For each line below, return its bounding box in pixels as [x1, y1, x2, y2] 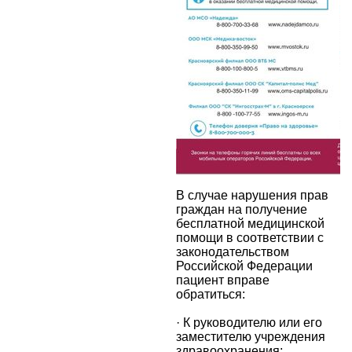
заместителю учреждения [176, 329, 325, 343]
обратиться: [176, 287, 245, 301]
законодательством [176, 244, 289, 258]
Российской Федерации [176, 258, 313, 273]
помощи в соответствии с [176, 230, 324, 244]
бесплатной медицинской [176, 216, 324, 230]
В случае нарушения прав [176, 188, 328, 202]
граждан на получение [176, 202, 307, 216]
